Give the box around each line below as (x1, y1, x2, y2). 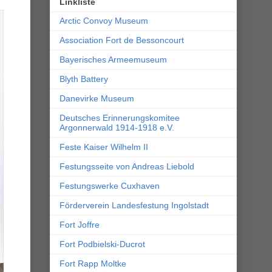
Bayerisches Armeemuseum (59, 55, 167, 65)
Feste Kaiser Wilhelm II (59, 142, 148, 152)
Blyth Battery (59, 74, 108, 84)
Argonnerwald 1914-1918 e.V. (59, 123, 174, 133)
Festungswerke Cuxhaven (59, 181, 160, 191)
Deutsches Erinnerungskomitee (59, 113, 180, 123)
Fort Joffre (59, 220, 100, 230)
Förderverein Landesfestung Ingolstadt (59, 200, 209, 211)
